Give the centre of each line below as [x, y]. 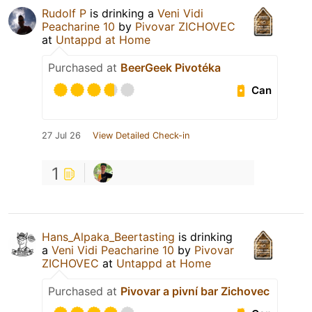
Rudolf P [64, 14]
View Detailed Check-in [141, 136]
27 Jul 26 [61, 136]
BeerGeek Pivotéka [171, 68]
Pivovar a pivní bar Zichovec [195, 291]
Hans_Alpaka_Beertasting [108, 237]
